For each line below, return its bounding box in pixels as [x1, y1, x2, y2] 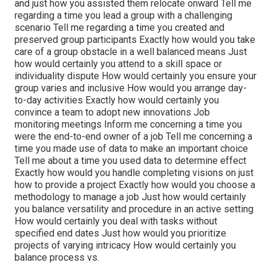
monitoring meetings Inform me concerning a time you [15, 119, 242, 131]
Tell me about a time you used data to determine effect [15, 155, 246, 167]
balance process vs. [15, 252, 99, 264]
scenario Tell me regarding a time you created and [15, 22, 224, 34]
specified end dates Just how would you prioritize [15, 227, 226, 240]
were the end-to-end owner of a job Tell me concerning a [15, 131, 252, 143]
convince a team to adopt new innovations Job [15, 106, 210, 119]
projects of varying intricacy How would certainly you [15, 240, 236, 252]
